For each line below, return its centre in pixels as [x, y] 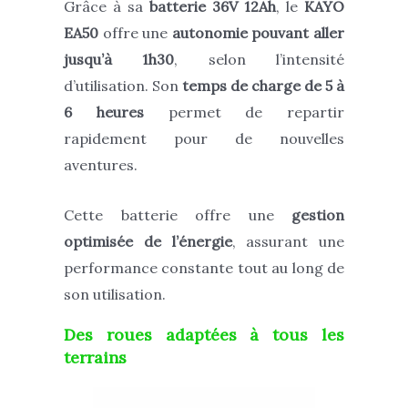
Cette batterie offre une [178, 214]
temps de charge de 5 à [263, 86]
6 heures [104, 112]
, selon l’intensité [260, 60]
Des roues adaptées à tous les [204, 335]
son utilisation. [115, 294]
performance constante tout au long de [204, 267]
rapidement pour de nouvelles [204, 139]
